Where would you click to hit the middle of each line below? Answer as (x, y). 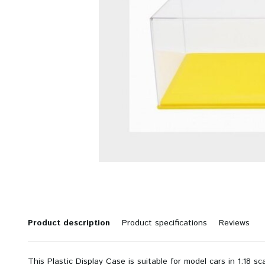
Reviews (234, 223)
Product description (69, 223)
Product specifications (164, 223)
